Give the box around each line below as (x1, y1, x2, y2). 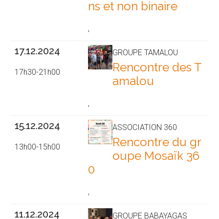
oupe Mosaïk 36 (112, 149, 200, 163)
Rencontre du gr (112, 135, 202, 150)
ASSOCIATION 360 (112, 123, 177, 132)
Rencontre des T (112, 60, 202, 75)
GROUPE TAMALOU (112, 48, 178, 58)
